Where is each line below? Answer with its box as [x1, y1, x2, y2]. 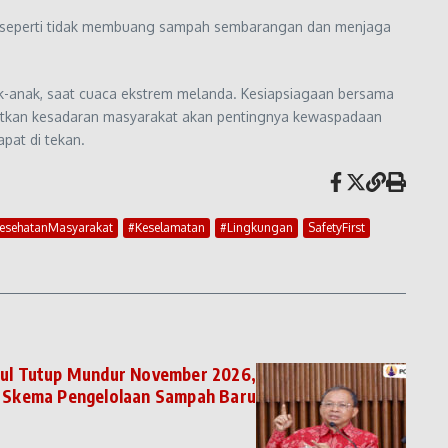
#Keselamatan [128, 219, 205, 235]
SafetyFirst [308, 219, 365, 235]
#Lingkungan [220, 219, 293, 235]
